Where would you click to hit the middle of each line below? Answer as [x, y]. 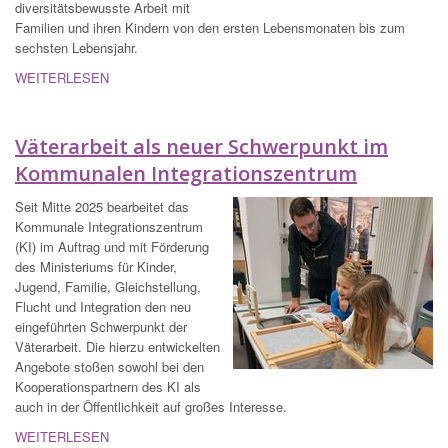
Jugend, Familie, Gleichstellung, [108, 287]
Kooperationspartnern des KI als [108, 387]
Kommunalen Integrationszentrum [186, 174]
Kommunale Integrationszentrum [109, 227]
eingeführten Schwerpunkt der [101, 327]
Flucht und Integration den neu [103, 307]
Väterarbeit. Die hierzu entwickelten [117, 347]
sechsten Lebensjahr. [76, 48]
